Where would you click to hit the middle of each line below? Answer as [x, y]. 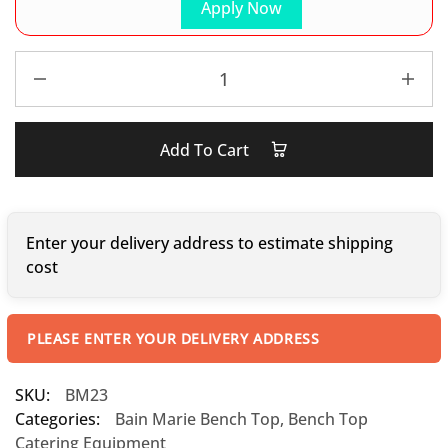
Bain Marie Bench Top [197, 419]
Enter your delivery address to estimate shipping [209, 243]
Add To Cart [206, 150]
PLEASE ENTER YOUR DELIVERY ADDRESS [173, 338]
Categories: [57, 419]
